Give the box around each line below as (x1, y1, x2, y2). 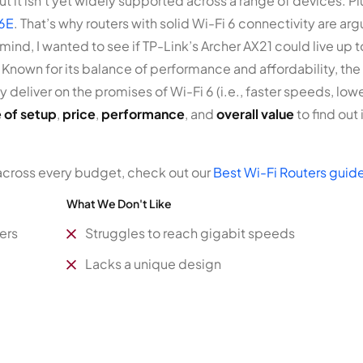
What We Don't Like (66, 195, 172, 211)
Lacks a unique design (84, 254, 221, 272)
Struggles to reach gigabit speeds (84, 224, 295, 241)
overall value (216, 105, 294, 122)
